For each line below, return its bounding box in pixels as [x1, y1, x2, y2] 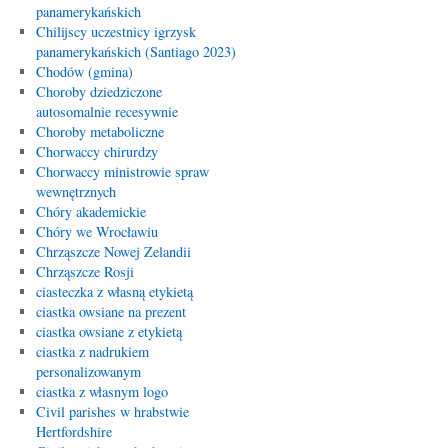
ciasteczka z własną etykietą [35, 282, 193, 301]
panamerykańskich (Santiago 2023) [35, 42, 236, 61]
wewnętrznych [35, 182, 116, 201]
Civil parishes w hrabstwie [35, 402, 189, 421]
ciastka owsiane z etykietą [35, 322, 182, 341]
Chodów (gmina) [35, 62, 133, 81]
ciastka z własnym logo [35, 382, 168, 401]
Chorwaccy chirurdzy [35, 142, 158, 161]
